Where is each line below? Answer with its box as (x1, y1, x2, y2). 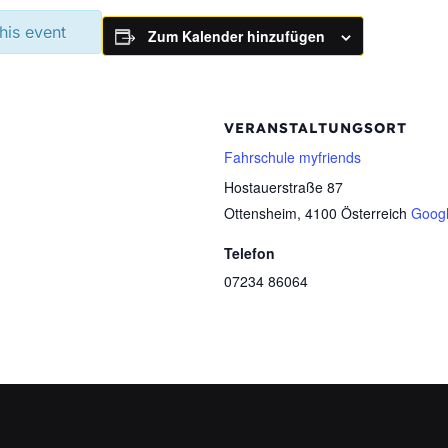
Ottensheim (224, 203, 297, 223)
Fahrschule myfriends (224, 147, 361, 167)
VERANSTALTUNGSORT (224, 119, 407, 137)
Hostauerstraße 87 (224, 177, 343, 197)
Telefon (224, 243, 275, 263)
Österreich (341, 203, 407, 223)
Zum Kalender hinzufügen (148, 26, 325, 46)
